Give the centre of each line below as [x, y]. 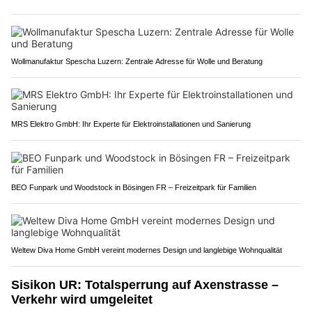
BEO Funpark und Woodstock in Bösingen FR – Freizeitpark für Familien [134, 188]
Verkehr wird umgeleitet [82, 300]
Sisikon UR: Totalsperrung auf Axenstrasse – [145, 285]
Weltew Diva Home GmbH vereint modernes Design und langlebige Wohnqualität [147, 250]
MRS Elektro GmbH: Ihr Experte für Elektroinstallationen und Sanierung [131, 124]
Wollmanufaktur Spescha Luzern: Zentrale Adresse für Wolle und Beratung [137, 62]
